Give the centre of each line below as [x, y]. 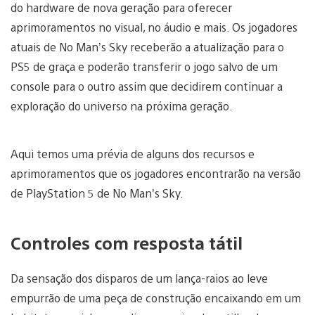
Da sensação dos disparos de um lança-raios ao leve [139, 278]
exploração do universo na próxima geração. [123, 105]
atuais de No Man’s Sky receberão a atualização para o [147, 46]
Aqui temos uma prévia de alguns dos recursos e [133, 153]
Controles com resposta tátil [127, 242]
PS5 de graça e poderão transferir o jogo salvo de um [144, 66]
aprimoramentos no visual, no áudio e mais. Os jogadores [154, 27]
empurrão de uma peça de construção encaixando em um [156, 297]
